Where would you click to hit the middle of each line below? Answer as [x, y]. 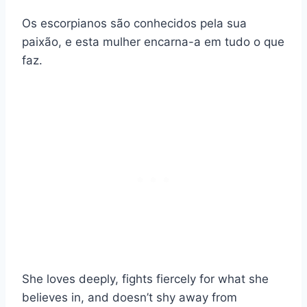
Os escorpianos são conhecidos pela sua [134, 24]
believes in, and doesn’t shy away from [130, 298]
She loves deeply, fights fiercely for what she [145, 279]
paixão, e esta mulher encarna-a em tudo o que [153, 42]
